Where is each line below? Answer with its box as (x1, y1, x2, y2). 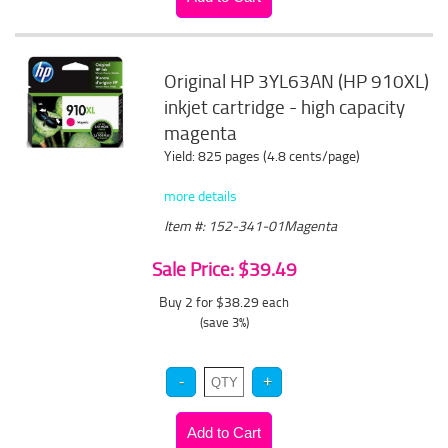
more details (164, 186, 238, 205)
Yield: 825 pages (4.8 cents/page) (164, 146, 361, 165)
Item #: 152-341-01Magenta (164, 216, 338, 235)
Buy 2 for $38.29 (159, 292, 262, 311)
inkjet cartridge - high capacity (164, 94, 406, 120)
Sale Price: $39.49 (151, 256, 297, 282)
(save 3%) (199, 313, 249, 331)
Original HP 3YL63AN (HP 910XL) (164, 68, 430, 94)
